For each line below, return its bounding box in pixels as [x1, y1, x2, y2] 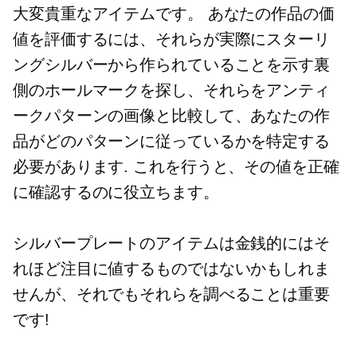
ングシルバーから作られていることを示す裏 [13, 55, 330, 73]
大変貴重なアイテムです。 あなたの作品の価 [13, 4, 335, 22]
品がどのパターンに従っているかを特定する [13, 131, 330, 150]
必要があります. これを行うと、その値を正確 [13, 157, 339, 175]
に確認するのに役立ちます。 [13, 182, 219, 201]
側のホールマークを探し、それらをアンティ [13, 80, 330, 99]
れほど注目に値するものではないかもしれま [13, 259, 330, 277]
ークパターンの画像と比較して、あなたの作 [13, 106, 330, 124]
